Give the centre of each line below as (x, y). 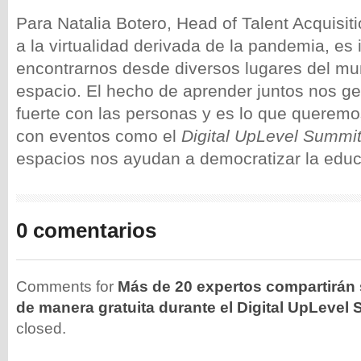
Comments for (67, 286)
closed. (41, 328)
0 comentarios (86, 230)
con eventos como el (99, 136)
